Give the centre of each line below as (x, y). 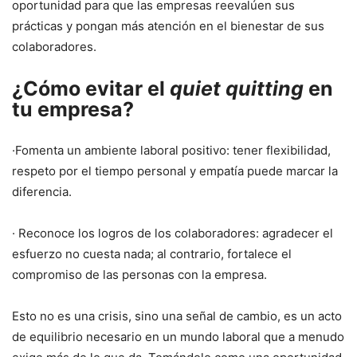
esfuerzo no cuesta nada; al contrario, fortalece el (152, 253)
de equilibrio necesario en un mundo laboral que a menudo (178, 336)
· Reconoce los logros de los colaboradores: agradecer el (173, 233)
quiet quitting (239, 88)
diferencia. (42, 191)
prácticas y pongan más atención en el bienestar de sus (168, 25)
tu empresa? (73, 109)
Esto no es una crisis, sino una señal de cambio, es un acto (177, 316)
